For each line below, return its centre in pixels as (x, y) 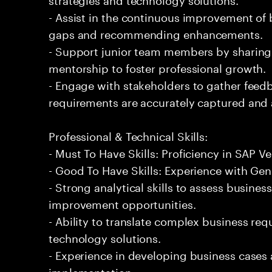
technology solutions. (105, 237)
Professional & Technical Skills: (128, 135)
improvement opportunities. (122, 203)
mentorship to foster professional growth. (158, 67)
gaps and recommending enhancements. (156, 33)
